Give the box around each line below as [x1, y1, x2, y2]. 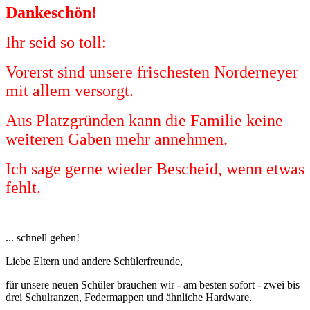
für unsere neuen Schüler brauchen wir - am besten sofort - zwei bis [6, 278, 300, 291]
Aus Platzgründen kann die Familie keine [6, 111, 283, 129]
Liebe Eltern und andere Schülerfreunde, [6, 255, 183, 267]
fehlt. [6, 178, 41, 197]
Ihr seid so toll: [6, 33, 107, 51]
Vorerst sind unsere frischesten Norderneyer [6, 62, 298, 81]
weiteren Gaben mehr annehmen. [6, 129, 228, 148]
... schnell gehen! [6, 231, 80, 244]
